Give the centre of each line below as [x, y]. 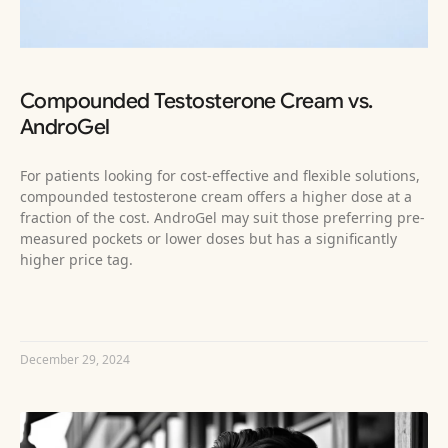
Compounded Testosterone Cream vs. [196, 100]
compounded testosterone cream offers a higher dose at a [216, 196]
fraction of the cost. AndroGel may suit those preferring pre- [222, 217]
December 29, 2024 [75, 359]
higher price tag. [76, 259]
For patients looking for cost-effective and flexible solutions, [220, 175]
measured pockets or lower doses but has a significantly [208, 238]
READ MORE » [60, 308]
